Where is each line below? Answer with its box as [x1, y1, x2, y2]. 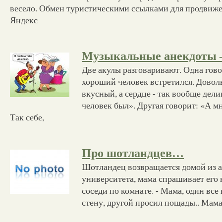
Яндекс [10, 13, 38, 26]
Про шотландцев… [82, 146, 184, 160]
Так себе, [10, 111, 44, 123]
